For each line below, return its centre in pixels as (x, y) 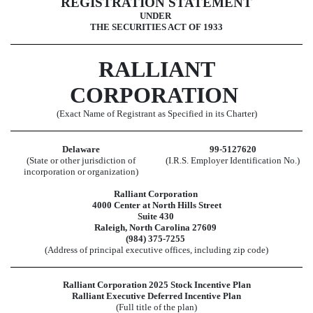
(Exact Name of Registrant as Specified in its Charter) (156, 114)
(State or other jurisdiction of (81, 160)
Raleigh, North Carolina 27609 (155, 227)
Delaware (81, 149)
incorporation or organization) (81, 171)
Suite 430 (155, 216)
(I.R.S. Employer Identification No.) (233, 160)
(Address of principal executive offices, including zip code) (156, 249)
